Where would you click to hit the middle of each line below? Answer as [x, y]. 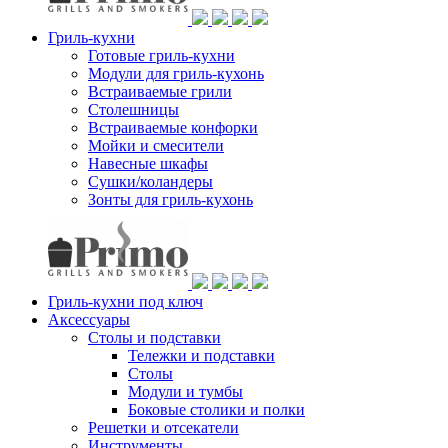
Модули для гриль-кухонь [176, 73]
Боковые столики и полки [216, 409]
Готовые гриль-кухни [161, 55]
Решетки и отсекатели [163, 427]
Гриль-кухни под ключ [125, 301]
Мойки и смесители [156, 145]
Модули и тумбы [185, 391]
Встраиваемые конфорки [173, 127]
